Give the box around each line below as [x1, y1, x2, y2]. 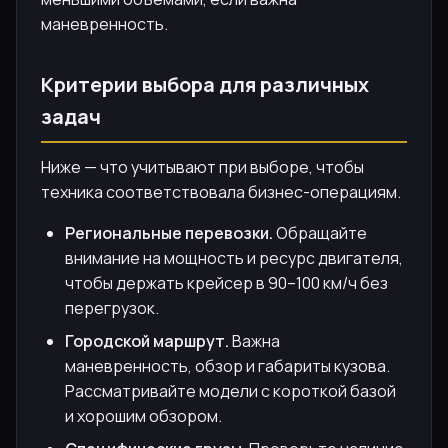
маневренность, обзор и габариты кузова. [65, 354, 390, 377]
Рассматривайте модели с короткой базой [65, 379, 396, 402]
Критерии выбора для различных [41, 70, 369, 98]
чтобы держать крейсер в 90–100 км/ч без [65, 271, 388, 294]
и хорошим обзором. [65, 404, 222, 427]
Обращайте [273, 221, 367, 244]
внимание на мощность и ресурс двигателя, [65, 246, 403, 269]
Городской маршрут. [65, 329, 229, 352]
